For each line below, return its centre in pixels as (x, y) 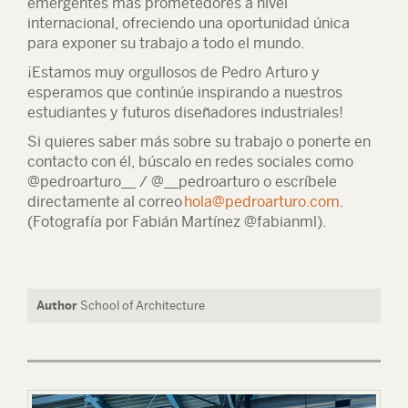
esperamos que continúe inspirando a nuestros (185, 92)
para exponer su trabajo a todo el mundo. (166, 43)
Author (57, 306)
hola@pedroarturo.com (262, 202)
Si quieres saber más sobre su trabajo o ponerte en (199, 142)
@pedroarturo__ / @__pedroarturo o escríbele (182, 182)
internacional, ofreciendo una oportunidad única (189, 23)
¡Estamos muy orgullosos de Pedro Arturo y (173, 72)
